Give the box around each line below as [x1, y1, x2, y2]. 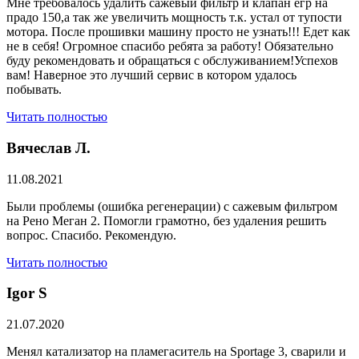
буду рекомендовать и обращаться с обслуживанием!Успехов [6, 54, 338, 68]
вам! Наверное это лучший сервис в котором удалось [6, 68, 296, 83]
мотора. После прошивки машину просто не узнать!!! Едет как [6, 25, 350, 39]
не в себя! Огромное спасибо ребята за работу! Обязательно [6, 39, 333, 54]
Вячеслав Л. [6, 139, 91, 156]
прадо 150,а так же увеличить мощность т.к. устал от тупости [6, 10, 342, 25]
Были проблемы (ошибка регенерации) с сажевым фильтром [6, 199, 337, 213]
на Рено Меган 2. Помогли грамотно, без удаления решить [6, 213, 326, 228]
